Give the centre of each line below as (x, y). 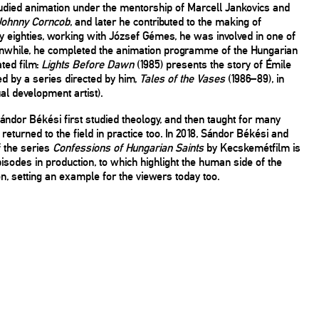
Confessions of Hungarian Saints (128, 148)
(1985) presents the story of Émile (213, 64)
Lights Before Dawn (88, 64)
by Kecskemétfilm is (252, 148)
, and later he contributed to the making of (166, 21)
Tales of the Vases (182, 78)
